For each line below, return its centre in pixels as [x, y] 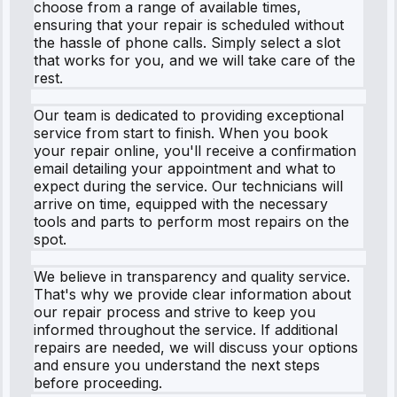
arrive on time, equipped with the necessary [181, 203]
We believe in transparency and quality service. [192, 276]
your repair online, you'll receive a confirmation [195, 150]
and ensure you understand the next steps [177, 365]
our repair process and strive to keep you [175, 311]
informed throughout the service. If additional [186, 329]
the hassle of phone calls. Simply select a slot [187, 42]
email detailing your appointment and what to [185, 168]
